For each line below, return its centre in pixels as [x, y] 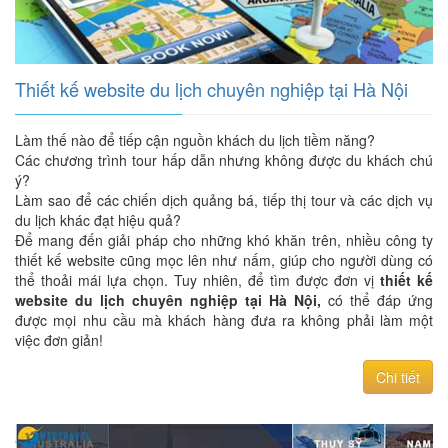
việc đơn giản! [59, 340]
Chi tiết [398, 377]
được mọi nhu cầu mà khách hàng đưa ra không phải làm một [224, 320]
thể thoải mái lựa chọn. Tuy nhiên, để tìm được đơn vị [197, 280]
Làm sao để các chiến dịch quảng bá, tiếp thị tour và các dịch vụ [224, 200]
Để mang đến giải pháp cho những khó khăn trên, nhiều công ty [224, 240]
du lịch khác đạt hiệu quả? [98, 220]
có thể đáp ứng [377, 300]
